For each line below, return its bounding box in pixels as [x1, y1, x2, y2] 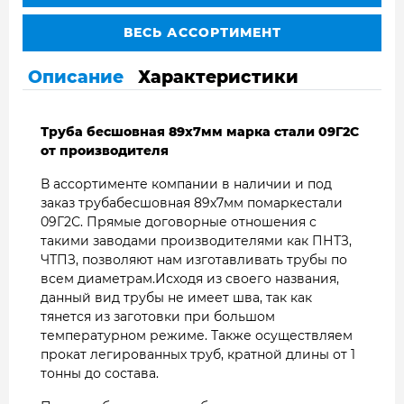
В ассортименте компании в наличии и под [41, 176, 332, 193]
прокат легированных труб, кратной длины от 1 [41, 346, 355, 363]
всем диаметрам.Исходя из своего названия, [41, 271, 339, 288]
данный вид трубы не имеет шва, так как [41, 289, 312, 307]
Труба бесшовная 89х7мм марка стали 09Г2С [41, 124, 359, 141]
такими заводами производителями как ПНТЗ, [41, 233, 352, 250]
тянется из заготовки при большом [41, 308, 275, 326]
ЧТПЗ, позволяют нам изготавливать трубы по [41, 252, 347, 269]
